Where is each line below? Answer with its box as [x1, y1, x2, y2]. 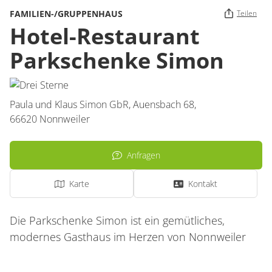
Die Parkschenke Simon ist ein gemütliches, [10, 213, 225, 228]
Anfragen [126, 149, 160, 161]
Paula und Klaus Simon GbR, [10, 98, 133, 111]
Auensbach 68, [133, 98, 199, 111]
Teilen [237, 8, 257, 18]
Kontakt [188, 178, 217, 189]
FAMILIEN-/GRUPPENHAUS [10, 7, 123, 19]
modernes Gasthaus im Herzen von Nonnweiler [10, 229, 249, 244]
